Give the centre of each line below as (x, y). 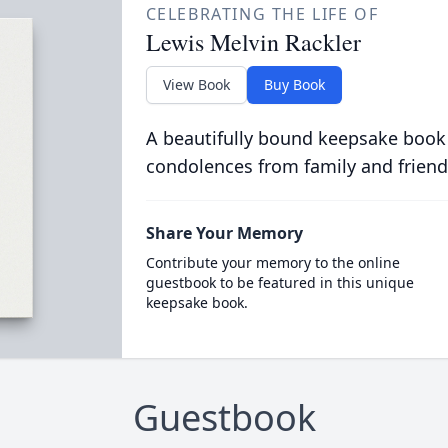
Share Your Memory (224, 233)
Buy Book (294, 84)
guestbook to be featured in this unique (279, 282)
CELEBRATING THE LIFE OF (262, 14)
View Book (196, 84)
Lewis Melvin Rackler (253, 42)
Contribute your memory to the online (272, 262)
